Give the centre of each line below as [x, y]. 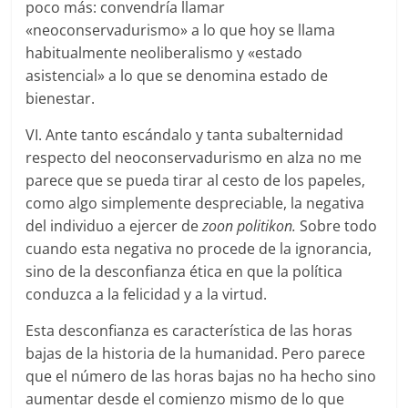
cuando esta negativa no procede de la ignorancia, [199, 248]
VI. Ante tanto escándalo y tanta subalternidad [185, 134]
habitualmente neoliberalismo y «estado [164, 52]
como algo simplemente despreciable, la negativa [195, 203]
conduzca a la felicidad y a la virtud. [147, 294]
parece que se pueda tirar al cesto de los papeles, [196, 180]
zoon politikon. [250, 225]
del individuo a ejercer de [114, 225]
